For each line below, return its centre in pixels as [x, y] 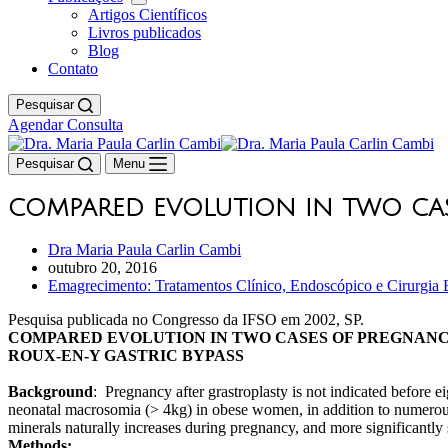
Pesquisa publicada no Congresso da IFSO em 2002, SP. [186, 319]
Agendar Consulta [65, 124]
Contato [73, 68]
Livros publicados [144, 32]
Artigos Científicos [147, 14]
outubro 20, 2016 [102, 267]
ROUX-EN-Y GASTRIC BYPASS [126, 355]
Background [50, 391]
